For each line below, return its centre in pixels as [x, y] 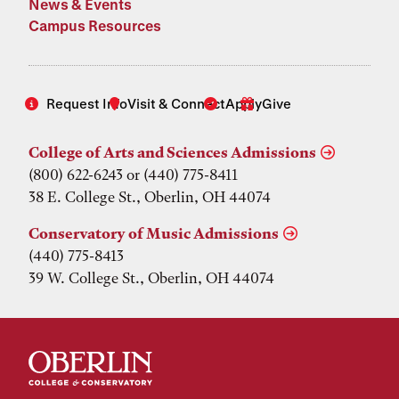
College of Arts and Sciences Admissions [172, 152]
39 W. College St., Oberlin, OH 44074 [151, 277]
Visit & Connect [176, 103]
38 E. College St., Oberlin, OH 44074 [150, 196]
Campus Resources [95, 25]
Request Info [87, 103]
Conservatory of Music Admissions [154, 233]
